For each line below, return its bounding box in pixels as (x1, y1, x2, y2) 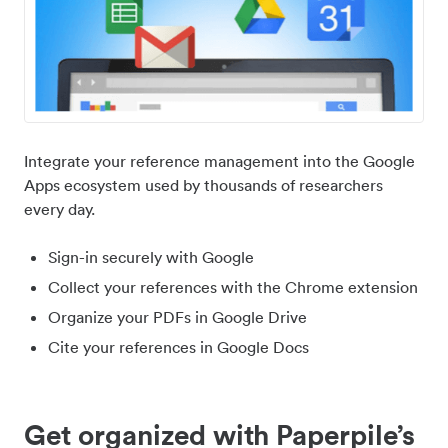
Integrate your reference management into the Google (24, 151, 415, 172)
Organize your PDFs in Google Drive (48, 307, 307, 328)
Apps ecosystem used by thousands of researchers (24, 175, 383, 196)
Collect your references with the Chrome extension (48, 277, 418, 298)
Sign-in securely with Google (48, 247, 254, 268)
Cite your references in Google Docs (48, 337, 309, 358)
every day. (24, 199, 95, 220)
